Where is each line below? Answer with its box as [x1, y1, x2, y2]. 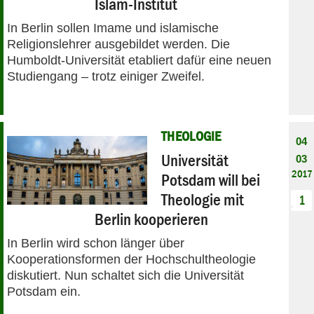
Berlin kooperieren [95, 209, 209, 228]
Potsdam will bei [161, 170, 260, 189]
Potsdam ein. [7, 284, 81, 299]
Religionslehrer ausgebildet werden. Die [7, 36, 230, 51]
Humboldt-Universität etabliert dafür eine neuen [7, 53, 271, 67]
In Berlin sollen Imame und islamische [7, 20, 219, 35]
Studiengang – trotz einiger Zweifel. [7, 69, 205, 83]
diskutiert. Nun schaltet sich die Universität [7, 268, 244, 282]
